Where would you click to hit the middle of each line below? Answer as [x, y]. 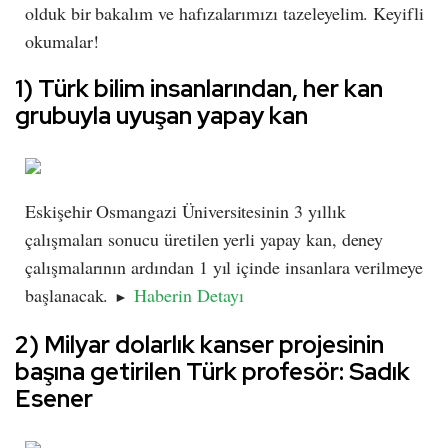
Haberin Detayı [189, 295]
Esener [54, 399]
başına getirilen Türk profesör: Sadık [212, 372]
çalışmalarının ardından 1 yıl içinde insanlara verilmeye [224, 267]
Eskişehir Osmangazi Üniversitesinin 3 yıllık [185, 211]
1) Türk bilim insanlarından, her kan [199, 89]
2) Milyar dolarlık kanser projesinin [199, 345]
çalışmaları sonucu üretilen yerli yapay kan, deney [204, 239]
